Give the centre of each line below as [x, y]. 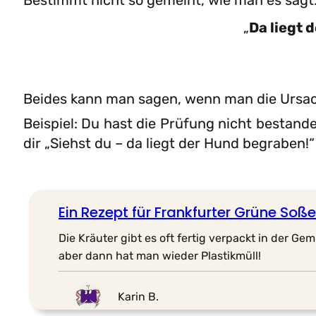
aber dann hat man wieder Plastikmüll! [160, 255]
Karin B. [138, 297]
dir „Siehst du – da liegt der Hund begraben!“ [169, 143]
